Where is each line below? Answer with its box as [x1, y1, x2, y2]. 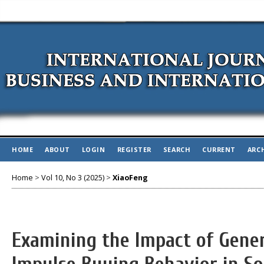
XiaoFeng [113, 172, 148, 183]
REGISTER [117, 145, 151, 154]
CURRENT [202, 145, 236, 154]
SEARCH [163, 145, 191, 154]
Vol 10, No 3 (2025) [41, 172, 104, 183]
